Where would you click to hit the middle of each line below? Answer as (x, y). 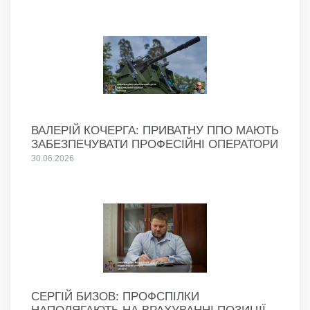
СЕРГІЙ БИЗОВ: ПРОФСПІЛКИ (115, 297)
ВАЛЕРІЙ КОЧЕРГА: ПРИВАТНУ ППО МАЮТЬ (155, 131)
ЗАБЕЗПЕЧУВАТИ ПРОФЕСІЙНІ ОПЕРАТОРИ (155, 145)
